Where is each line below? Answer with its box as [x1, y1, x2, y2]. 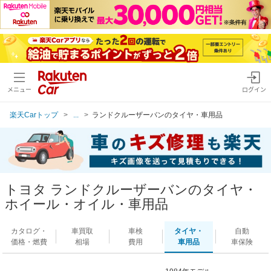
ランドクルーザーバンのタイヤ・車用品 [92, 110, 223, 119]
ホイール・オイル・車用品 [5, 196, 168, 212]
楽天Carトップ [10, 110, 58, 119]
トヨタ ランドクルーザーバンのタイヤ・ [5, 181, 257, 197]
